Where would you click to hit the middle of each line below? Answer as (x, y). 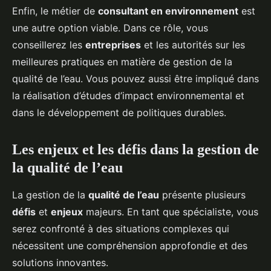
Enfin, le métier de (55, 11)
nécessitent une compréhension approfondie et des (130, 246)
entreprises (113, 45)
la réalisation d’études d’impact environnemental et (128, 96)
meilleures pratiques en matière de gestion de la (122, 62)
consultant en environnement (168, 11)
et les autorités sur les (193, 45)
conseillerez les (49, 45)
